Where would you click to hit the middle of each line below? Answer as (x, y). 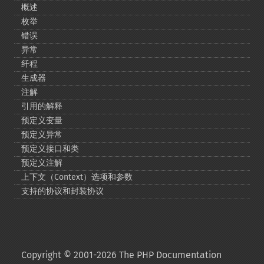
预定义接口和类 (50, 149)
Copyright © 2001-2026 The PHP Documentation (121, 255)
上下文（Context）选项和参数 (77, 177)
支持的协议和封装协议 (62, 191)
